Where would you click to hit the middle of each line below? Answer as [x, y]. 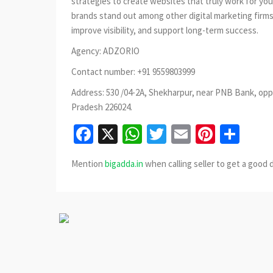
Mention [88, 164]
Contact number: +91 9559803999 [133, 72]
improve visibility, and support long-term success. [165, 30]
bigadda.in [124, 164]
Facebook [132, 134]
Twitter [196, 134]
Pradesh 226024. [102, 107]
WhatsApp [184, 134]
